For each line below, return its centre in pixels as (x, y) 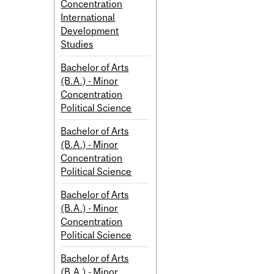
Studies (77, 44)
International (88, 17)
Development (90, 31)
